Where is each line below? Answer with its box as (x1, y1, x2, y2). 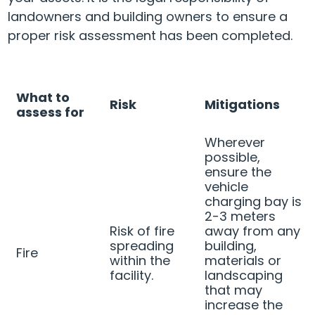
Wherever (205, 133, 266, 151)
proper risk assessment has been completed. (8, 27, 292, 44)
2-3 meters (205, 207, 276, 225)
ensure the (205, 162, 272, 181)
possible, (205, 148, 261, 166)
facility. (110, 266, 154, 284)
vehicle (205, 177, 249, 195)
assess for (16, 103, 85, 121)
